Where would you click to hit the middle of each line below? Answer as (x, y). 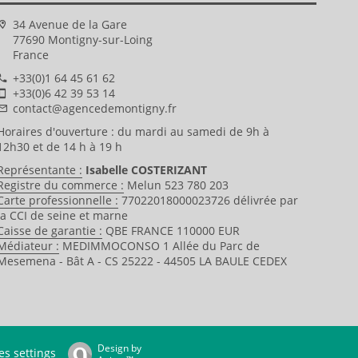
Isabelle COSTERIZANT (145, 170)
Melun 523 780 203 (176, 185)
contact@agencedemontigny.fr (95, 108)
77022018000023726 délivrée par (208, 200)
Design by (119, 348)
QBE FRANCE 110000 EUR (171, 231)
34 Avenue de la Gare (70, 24)
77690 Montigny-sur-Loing (83, 40)
